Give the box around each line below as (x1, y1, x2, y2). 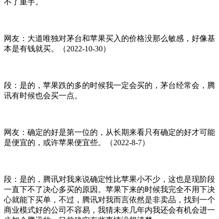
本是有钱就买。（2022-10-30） (4, 44, 110, 53)
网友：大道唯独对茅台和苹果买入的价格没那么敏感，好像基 (4, 34, 215, 43)
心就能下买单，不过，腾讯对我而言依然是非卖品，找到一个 (4, 195, 215, 204)
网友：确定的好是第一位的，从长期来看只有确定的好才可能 (4, 128, 215, 136)
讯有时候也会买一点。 (4, 91, 82, 100)
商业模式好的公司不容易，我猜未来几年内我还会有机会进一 (4, 205, 215, 214)
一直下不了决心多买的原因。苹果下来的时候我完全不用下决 (4, 185, 215, 194)
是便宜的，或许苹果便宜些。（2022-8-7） (4, 138, 150, 147)
